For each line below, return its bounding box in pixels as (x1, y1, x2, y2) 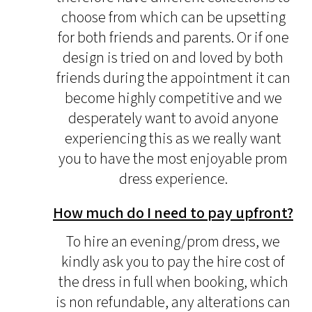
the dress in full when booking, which (58, 272, 288, 292)
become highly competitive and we (64, 88, 282, 109)
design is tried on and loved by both (63, 47, 283, 68)
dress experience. (118, 169, 228, 189)
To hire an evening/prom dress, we (66, 231, 280, 252)
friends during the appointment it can (56, 68, 290, 88)
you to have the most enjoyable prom (58, 148, 288, 169)
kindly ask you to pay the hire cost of (61, 251, 285, 272)
